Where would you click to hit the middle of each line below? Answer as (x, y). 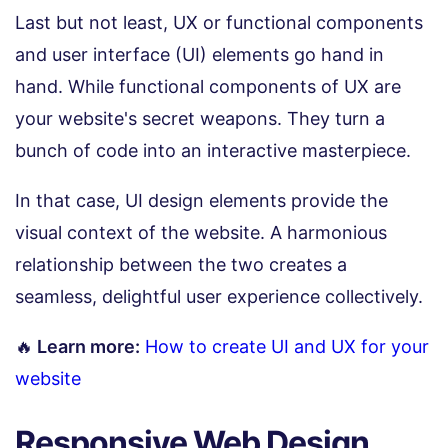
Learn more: (86, 346)
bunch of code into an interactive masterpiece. (215, 150)
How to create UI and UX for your (284, 346)
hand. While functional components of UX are (208, 86)
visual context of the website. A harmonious (201, 232)
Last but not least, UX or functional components (219, 22)
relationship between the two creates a (181, 264)
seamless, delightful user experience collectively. (219, 296)
